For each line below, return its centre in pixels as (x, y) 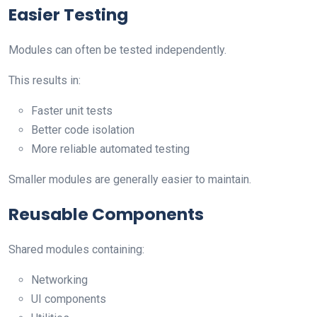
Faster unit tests (72, 110)
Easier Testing (68, 14)
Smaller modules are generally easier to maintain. (130, 179)
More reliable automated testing (110, 149)
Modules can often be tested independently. (117, 50)
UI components (69, 299)
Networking (59, 279)
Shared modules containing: (76, 249)
